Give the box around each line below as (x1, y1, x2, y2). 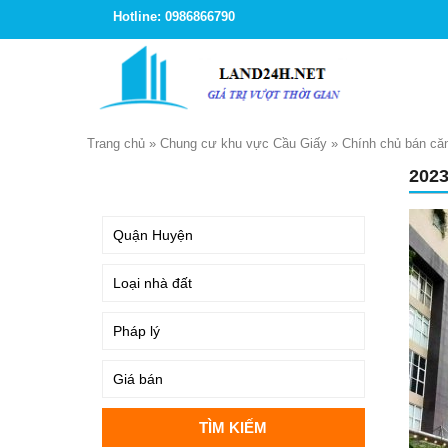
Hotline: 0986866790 (113, 9, 235, 24)
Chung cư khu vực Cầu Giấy (160, 136, 327, 151)
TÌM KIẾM (107, 172, 167, 187)
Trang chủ (87, 136, 145, 151)
